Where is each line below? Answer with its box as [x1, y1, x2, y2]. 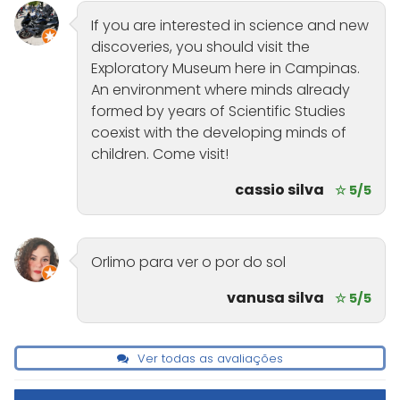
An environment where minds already [91, 79, 350, 101]
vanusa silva [227, 287, 324, 309]
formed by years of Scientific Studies [91, 101, 346, 122]
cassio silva [235, 179, 324, 201]
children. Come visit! [91, 144, 229, 165]
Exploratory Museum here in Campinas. [91, 58, 360, 79]
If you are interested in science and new [91, 15, 369, 37]
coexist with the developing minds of [91, 122, 346, 144]
